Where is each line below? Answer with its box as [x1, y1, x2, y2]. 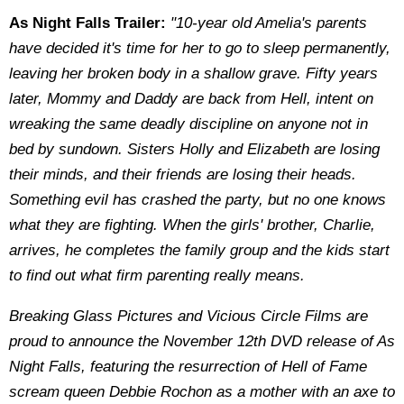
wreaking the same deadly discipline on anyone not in [9, 115, 368, 133]
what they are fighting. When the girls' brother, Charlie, [9, 216, 375, 234]
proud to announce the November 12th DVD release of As [9, 333, 395, 350]
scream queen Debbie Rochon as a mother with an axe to [9, 383, 395, 400]
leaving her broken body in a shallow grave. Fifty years [9, 65, 378, 82]
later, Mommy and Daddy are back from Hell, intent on [9, 90, 373, 107]
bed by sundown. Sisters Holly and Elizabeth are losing [9, 141, 380, 158]
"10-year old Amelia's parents [166, 14, 367, 32]
